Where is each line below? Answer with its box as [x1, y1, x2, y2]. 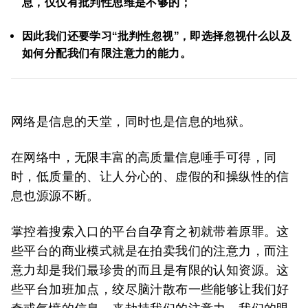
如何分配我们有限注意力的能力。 [22, 47, 191, 60]
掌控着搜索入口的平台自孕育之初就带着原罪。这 [11, 224, 289, 239]
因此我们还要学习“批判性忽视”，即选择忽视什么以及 [22, 30, 291, 43]
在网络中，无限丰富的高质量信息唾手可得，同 [11, 150, 277, 164]
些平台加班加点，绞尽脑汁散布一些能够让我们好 [11, 282, 289, 296]
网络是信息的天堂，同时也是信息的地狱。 [11, 114, 252, 129]
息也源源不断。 [11, 188, 100, 203]
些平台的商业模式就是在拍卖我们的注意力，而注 [11, 243, 289, 258]
